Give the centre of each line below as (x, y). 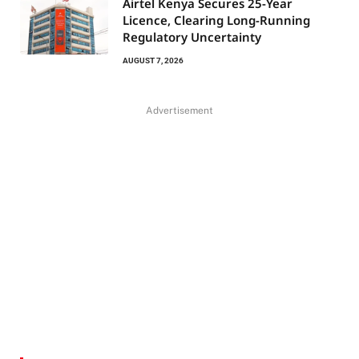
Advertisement (179, 111)
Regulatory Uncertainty (192, 37)
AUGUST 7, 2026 (153, 61)
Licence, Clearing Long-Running (216, 20)
